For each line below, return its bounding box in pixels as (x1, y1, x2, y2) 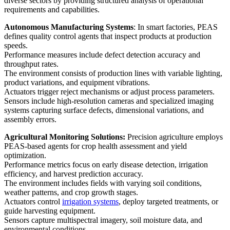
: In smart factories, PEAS (133, 23, 218, 32)
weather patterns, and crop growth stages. (4, 188, 140, 197)
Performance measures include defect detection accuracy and (4, 50, 200, 60)
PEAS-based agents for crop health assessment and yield (4, 142, 187, 151)
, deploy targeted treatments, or (119, 197, 218, 206)
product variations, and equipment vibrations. (4, 78, 152, 87)
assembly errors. (4, 115, 56, 124)
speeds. (4, 41, 30, 50)
